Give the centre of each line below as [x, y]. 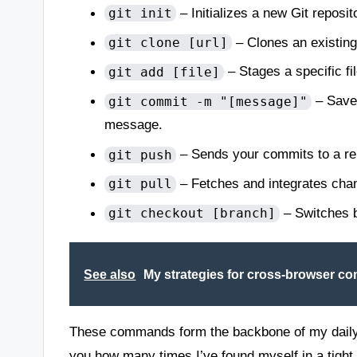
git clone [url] [168, 43]
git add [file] [164, 72]
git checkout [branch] [192, 214]
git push [140, 155]
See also [110, 274]
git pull [140, 184]
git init [140, 13]
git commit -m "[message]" [208, 102]
